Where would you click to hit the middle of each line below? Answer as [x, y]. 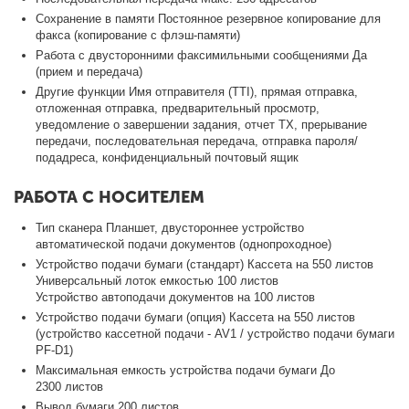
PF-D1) [55, 350]
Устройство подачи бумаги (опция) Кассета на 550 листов [196, 317]
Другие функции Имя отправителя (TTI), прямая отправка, [197, 91]
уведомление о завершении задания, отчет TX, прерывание [202, 124]
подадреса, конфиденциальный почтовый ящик [168, 157]
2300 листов [70, 386]
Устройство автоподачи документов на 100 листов [176, 297]
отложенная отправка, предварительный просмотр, [178, 108]
